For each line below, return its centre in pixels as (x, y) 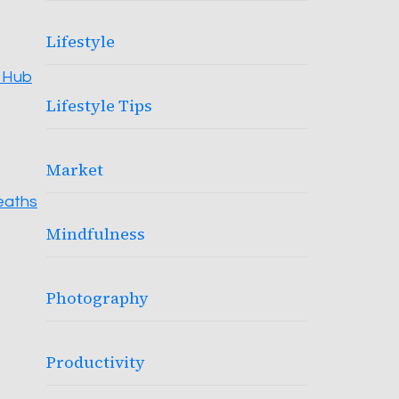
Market (75, 170)
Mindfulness (96, 234)
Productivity (96, 362)
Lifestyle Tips (100, 106)
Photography (98, 298)
